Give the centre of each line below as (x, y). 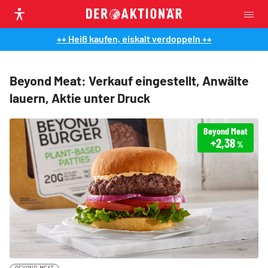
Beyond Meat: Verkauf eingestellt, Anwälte (129, 80)
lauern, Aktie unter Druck (80, 98)
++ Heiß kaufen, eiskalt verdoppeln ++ (134, 39)
